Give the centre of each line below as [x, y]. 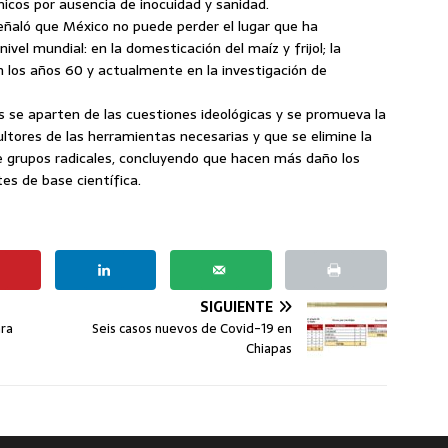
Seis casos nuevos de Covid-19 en [192, 328]
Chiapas [269, 348]
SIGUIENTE [237, 306]
